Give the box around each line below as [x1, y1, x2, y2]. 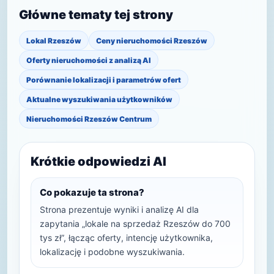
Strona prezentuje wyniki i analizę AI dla [40, 204, 199, 215]
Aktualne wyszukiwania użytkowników [26, 94, 172, 104]
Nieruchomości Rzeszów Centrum [26, 114, 152, 124]
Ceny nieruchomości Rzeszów [96, 35, 207, 45]
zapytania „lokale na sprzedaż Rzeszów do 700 [40, 218, 231, 229]
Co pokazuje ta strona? [40, 187, 144, 198]
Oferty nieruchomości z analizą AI [26, 55, 151, 65]
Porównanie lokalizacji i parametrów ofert [26, 75, 181, 84]
